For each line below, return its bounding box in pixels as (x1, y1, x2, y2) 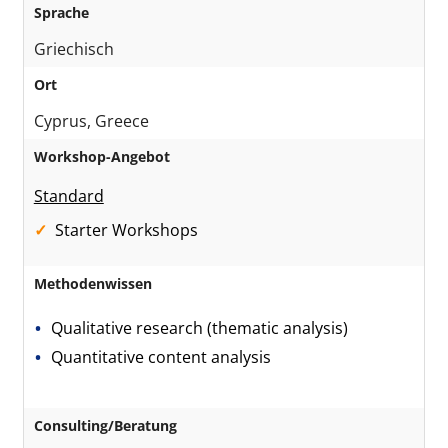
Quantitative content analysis (51, 346, 272, 368)
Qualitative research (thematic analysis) (51, 317, 349, 339)
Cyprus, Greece (33, 110, 149, 132)
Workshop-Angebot (33, 147, 170, 166)
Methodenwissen (33, 274, 152, 293)
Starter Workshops (54, 219, 202, 241)
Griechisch (33, 38, 114, 60)
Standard (33, 185, 104, 207)
